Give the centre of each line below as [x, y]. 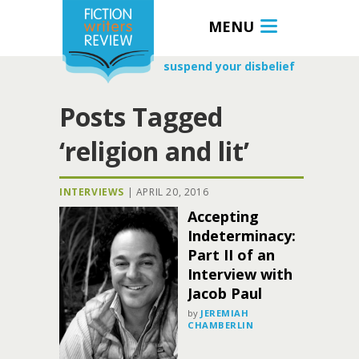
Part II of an [231, 255]
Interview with [240, 274]
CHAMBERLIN [221, 325]
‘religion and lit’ [154, 151]
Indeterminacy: [242, 236]
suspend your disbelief [229, 66]
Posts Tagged [141, 117]
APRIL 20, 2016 [172, 192]
